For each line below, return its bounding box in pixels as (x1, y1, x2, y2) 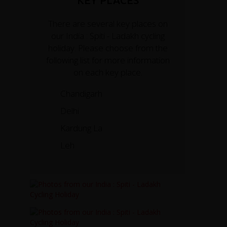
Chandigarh (60, 87, 103, 99)
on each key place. (73, 66, 142, 78)
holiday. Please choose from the (48, 42, 168, 54)
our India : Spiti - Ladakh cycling (51, 29, 165, 42)
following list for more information (46, 54, 170, 66)
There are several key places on (48, 17, 168, 29)
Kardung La (60, 122, 103, 134)
